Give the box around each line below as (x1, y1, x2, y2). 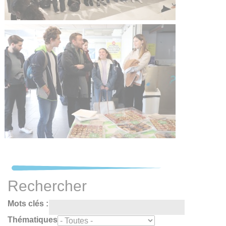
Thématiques (8, 215, 58, 224)
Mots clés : (8, 199, 48, 208)
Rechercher (8, 177, 87, 194)
